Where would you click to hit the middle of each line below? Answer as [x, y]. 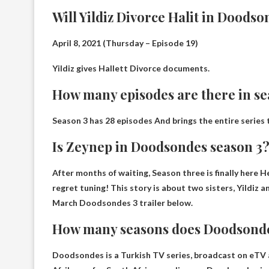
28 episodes [129, 120]
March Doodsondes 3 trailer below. [122, 202]
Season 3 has [79, 120]
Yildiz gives [75, 68]
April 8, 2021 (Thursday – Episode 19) [125, 43]
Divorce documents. [169, 68]
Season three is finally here [205, 172]
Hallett [113, 68]
